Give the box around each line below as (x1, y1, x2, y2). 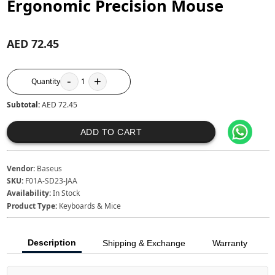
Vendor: (7, 163, 36, 174)
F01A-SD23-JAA (25, 176, 78, 187)
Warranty (212, 238, 247, 248)
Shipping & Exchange (103, 238, 186, 248)
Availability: (7, 188, 52, 199)
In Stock (53, 188, 80, 199)
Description (28, 237, 77, 247)
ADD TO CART (80, 126, 142, 137)
